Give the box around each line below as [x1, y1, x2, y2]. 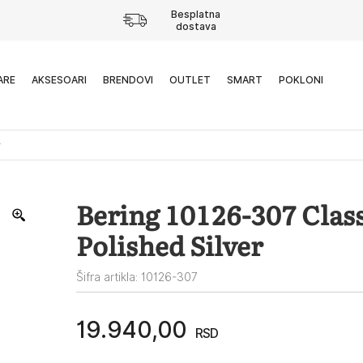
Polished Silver [75, 232, 263, 263]
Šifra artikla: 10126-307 [75, 271, 198, 284]
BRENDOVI [102, 74, 153, 86]
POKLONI [278, 74, 323, 86]
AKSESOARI [31, 74, 87, 86]
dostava [175, 20, 216, 32]
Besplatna [171, 8, 220, 20]
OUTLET [169, 74, 211, 86]
